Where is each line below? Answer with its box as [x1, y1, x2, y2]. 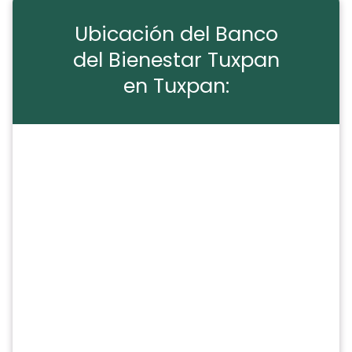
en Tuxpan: [123, 71, 229, 101]
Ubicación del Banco [74, 20, 278, 49]
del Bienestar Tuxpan [72, 46, 280, 75]
